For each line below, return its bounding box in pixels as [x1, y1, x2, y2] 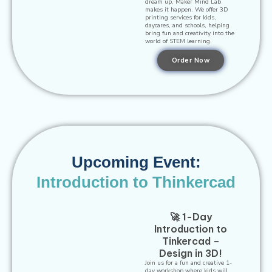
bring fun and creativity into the [145, 29, 235, 38]
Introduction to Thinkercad [36, 173, 236, 191]
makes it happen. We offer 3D [145, 5, 229, 14]
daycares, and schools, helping [145, 21, 230, 30]
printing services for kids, [145, 13, 217, 22]
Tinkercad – [161, 235, 220, 247]
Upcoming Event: [71, 153, 201, 171]
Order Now [171, 56, 210, 65]
